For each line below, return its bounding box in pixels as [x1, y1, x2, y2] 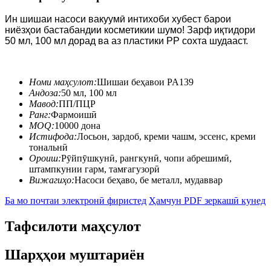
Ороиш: [29, 153, 61, 164]
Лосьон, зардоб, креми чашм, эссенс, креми [77, 131, 256, 142]
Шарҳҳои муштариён [5, 247, 145, 263]
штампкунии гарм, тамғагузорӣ [29, 164, 160, 175]
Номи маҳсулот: [29, 77, 97, 88]
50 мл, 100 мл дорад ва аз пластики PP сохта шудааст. [5, 36, 248, 47]
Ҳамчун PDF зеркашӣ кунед [149, 195, 266, 206]
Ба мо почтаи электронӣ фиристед [5, 195, 146, 206]
